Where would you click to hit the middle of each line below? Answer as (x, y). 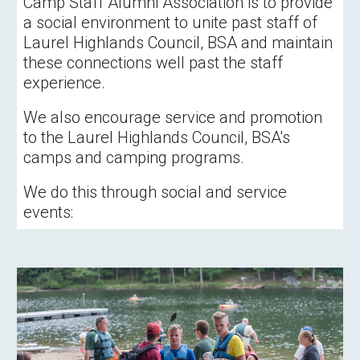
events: (49, 212)
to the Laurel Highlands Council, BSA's (157, 137)
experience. (69, 83)
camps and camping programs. (134, 157)
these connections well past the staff (153, 63)
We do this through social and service (155, 192)
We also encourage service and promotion (173, 117)
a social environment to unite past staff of (171, 22)
